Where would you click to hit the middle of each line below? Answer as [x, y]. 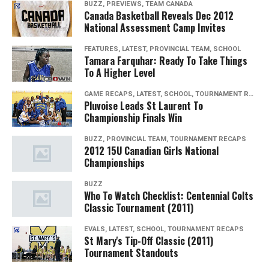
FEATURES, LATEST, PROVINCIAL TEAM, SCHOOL [162, 49]
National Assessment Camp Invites [155, 28]
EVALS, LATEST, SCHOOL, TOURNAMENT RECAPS [164, 229]
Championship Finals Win [133, 118]
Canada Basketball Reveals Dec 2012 [159, 16]
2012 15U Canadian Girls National [151, 151]
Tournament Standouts [131, 253]
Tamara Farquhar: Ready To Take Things [166, 61]
